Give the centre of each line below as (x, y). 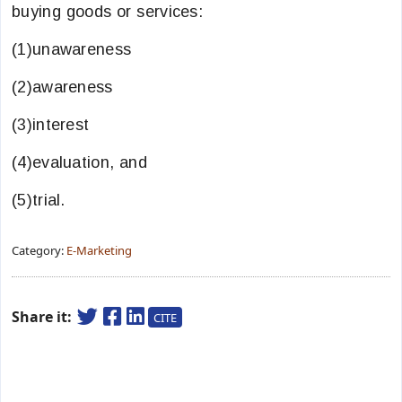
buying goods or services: (108, 12)
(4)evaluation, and (79, 162)
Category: (39, 250)
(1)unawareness (72, 49)
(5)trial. (39, 200)
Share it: (44, 317)
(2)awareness (62, 87)
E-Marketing (99, 250)
